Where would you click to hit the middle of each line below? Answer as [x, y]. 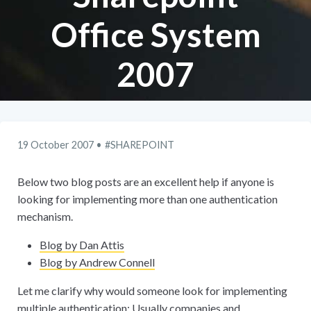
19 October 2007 [56, 145]
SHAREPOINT [142, 145]
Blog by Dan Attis [82, 245]
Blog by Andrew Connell [97, 262]
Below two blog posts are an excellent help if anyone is [146, 182]
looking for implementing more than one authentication [148, 199]
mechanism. [45, 216]
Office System [155, 34]
